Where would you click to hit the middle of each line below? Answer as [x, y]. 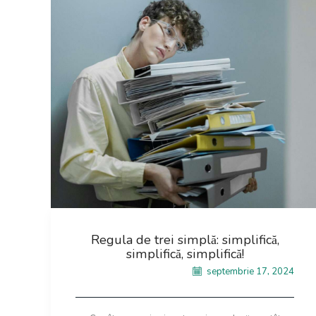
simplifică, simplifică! [185, 254]
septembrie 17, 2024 [249, 271]
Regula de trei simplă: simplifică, [185, 240]
